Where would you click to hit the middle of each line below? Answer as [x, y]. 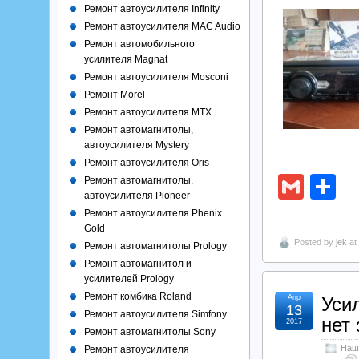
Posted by [315, 242]
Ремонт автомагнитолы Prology [155, 246]
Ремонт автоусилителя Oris [147, 163]
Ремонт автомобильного [139, 44]
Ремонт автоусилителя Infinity [152, 9]
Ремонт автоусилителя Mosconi [156, 77]
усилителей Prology [129, 279]
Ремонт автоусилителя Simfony [155, 314]
